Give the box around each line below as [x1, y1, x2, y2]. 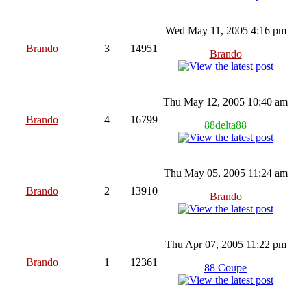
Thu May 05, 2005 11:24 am [163, 167, 288, 179]
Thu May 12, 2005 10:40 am [163, 95, 288, 108]
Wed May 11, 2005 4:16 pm [164, 24, 286, 36]
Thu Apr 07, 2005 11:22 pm [164, 238, 286, 250]
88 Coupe [204, 261, 247, 273]
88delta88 [204, 119, 247, 131]
